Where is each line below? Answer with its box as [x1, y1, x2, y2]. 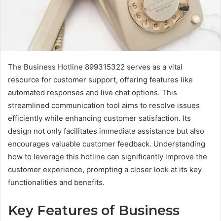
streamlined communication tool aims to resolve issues [8, 100, 200, 110]
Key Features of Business [8, 202, 180, 219]
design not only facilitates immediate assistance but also [8, 126, 204, 136]
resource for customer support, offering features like [8, 74, 193, 84]
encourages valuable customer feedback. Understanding [8, 139, 205, 148]
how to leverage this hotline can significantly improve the [8, 151, 207, 161]
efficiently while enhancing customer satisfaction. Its [8, 113, 191, 123]
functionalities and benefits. [8, 177, 105, 187]
